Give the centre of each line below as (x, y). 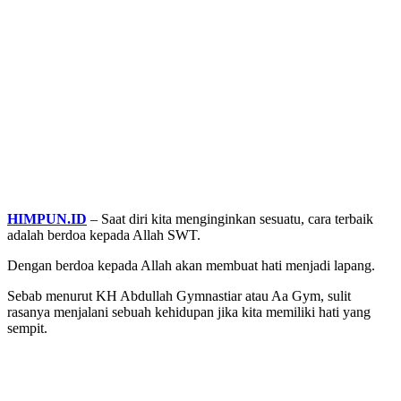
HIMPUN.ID (47, 219)
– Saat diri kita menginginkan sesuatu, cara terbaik (230, 219)
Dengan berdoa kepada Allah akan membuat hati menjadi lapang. (191, 266)
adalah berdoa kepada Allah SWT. (104, 235)
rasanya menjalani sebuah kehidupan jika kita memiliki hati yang (189, 312)
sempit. (27, 328)
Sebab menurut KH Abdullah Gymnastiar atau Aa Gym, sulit (179, 296)
